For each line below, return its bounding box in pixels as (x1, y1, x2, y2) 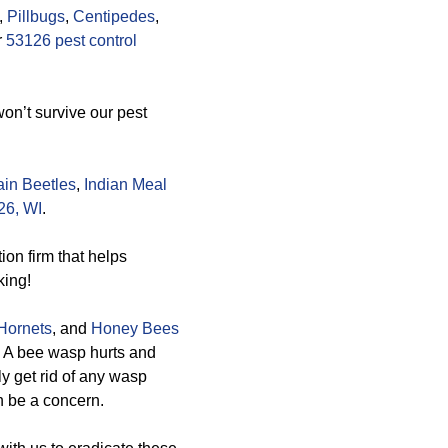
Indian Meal (84, 176, 167, 193)
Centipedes (73, 8, 155, 25)
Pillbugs (7, 8, 65, 25)
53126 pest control (6, 32, 137, 49)
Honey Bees (91, 320, 179, 337)
